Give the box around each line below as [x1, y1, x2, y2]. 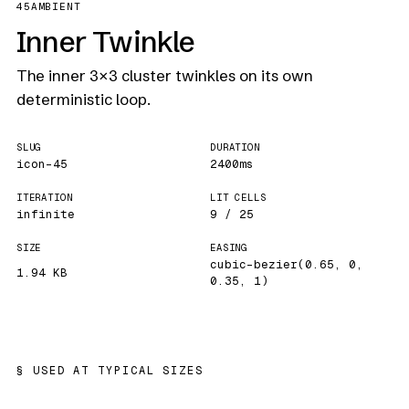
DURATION [210, 141, 260, 153]
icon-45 [16, 156, 68, 172]
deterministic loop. [16, 90, 151, 109]
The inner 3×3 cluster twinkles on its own [16, 67, 313, 85]
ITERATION [16, 191, 73, 204]
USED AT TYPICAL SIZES [32, 363, 204, 378]
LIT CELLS [210, 191, 267, 204]
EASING [210, 241, 248, 254]
